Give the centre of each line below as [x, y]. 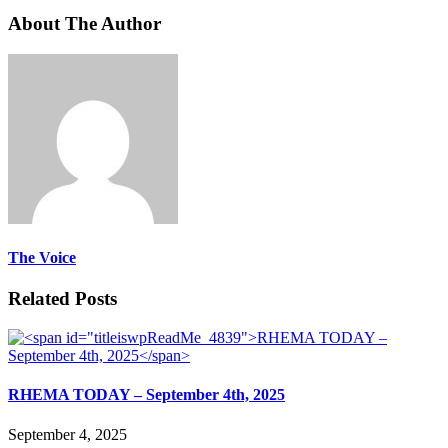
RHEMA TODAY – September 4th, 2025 [146, 395]
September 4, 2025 [67, 434]
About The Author [84, 24]
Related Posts [62, 299]
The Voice [42, 258]
